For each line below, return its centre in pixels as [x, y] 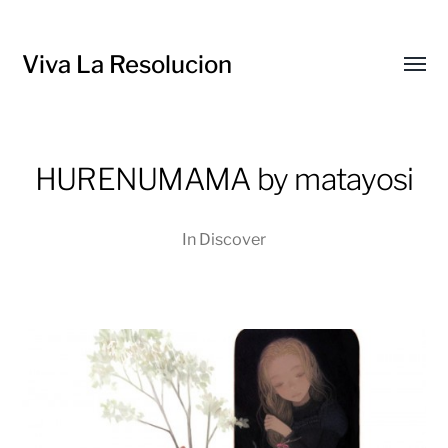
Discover [232, 239]
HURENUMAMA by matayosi [224, 179]
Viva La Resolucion [127, 64]
